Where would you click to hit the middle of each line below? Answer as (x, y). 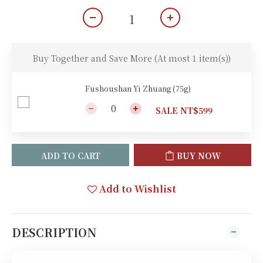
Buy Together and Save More (93, 58)
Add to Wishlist (137, 188)
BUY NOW (198, 155)
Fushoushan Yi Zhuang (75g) (138, 88)
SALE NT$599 (184, 110)
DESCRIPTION (54, 232)
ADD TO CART (70, 155)
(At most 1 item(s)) (192, 58)
